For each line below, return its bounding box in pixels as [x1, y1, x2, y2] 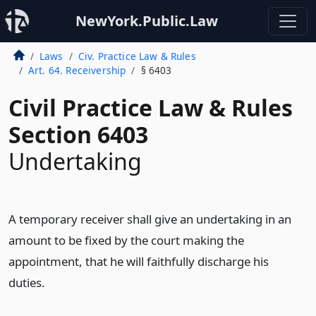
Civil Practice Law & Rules [8, 92, 293, 123]
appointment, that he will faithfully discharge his [8, 253, 269, 269]
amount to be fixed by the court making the [8, 232, 244, 248]
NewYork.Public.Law [75, 11, 218, 30]
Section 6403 [8, 119, 148, 150]
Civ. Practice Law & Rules [78, 49, 196, 63]
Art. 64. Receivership [28, 63, 126, 77]
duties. [8, 274, 45, 291]
